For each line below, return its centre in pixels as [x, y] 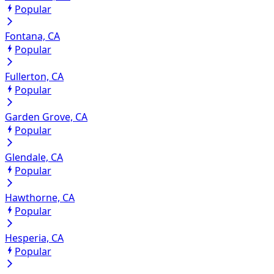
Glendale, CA [34, 157]
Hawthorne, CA [40, 198]
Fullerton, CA [34, 77]
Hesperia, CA [34, 238]
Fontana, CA [32, 36]
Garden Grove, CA [46, 117]
